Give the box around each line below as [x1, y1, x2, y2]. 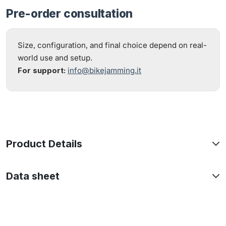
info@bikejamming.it [68, 65, 141, 75]
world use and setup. [18, 52, 92, 63]
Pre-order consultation [6, 6, 133, 20]
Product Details [6, 137, 82, 150]
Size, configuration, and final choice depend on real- [18, 40, 207, 50]
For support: [18, 65, 66, 75]
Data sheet [6, 169, 60, 182]
